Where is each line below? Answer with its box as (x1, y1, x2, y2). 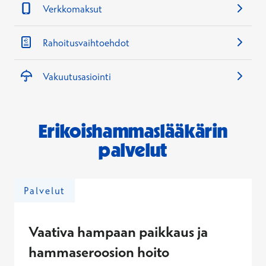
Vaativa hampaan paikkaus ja (28, 223, 208, 240)
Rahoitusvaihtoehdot (43, 37, 129, 49)
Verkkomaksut (43, 3, 102, 15)
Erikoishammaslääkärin (38, 119, 228, 142)
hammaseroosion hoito (28, 243, 169, 261)
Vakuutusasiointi (43, 71, 111, 83)
